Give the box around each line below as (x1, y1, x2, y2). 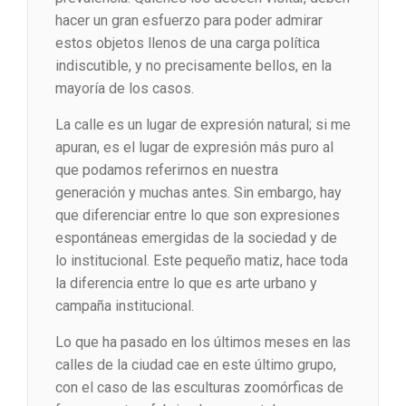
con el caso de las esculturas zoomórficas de (55, 379, 343, 397)
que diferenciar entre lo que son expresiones (55, 207, 340, 225)
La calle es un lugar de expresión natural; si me (55, 116, 351, 134)
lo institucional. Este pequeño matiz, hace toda (55, 252, 348, 270)
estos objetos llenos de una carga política (55, 34, 320, 53)
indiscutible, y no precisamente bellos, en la (55, 57, 332, 75)
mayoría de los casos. (55, 80, 194, 98)
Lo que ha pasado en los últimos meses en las (55, 333, 351, 352)
